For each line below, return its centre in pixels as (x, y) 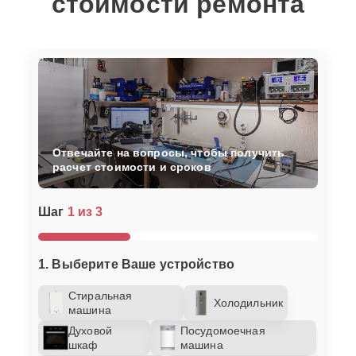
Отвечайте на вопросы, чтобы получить (169, 152)
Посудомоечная (222, 330)
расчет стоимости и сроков (132, 166)
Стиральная (101, 295)
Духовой (91, 330)
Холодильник (248, 302)
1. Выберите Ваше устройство (137, 264)
